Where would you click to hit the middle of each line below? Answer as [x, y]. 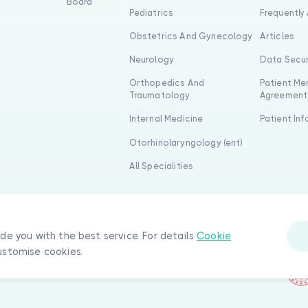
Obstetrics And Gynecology [191, 36]
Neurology [152, 60]
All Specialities [161, 166]
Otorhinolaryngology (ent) [186, 142]
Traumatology [159, 96]
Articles [277, 36]
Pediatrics [151, 12]
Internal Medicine [166, 119]
